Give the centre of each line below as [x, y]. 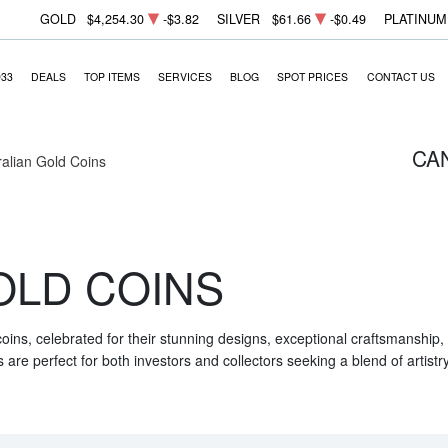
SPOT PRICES [313, 76]
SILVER [239, 19]
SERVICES [185, 76]
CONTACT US [400, 76]
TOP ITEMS [111, 76]
